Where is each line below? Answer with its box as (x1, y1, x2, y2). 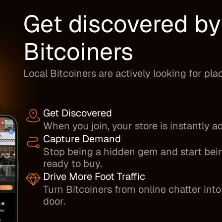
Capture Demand (43, 132, 121, 145)
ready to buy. (43, 157, 102, 170)
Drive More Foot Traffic (43, 170, 145, 183)
